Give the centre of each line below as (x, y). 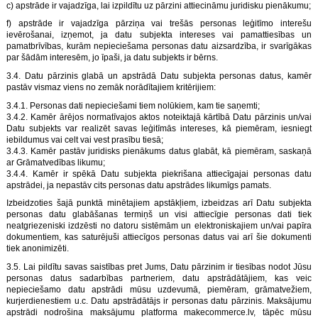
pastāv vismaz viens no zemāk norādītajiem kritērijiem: (111, 87)
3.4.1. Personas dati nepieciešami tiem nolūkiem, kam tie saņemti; (133, 105)
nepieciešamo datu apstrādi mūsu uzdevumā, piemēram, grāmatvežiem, (159, 289)
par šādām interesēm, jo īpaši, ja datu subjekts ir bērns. (112, 58)
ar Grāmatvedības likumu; (56, 162)
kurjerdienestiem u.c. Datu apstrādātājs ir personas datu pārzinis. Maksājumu (159, 301)
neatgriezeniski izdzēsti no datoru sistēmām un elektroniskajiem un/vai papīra (159, 226)
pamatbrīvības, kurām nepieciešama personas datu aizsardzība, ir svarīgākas (159, 46)
